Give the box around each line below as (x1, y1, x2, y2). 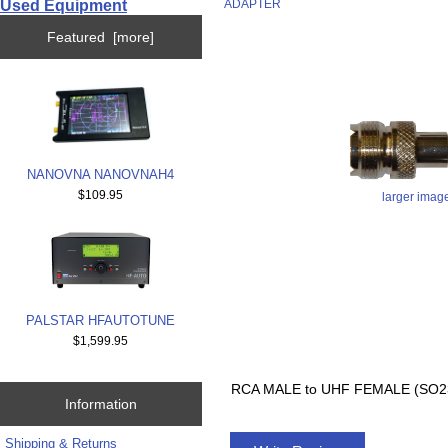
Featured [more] (47, 29, 155, 46)
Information (64, 395, 137, 412)
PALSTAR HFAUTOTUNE (26, 312, 176, 328)
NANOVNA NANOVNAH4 (27, 167, 175, 183)
